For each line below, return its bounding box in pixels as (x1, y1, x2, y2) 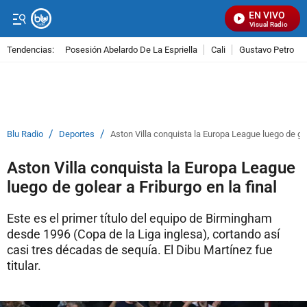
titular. (7, 258, 41, 273)
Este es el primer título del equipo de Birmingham (7, 211, 272, 225)
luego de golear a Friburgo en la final (7, 177, 277, 197)
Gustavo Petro (239, 44, 294, 55)
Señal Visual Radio (225, 21, 282, 28)
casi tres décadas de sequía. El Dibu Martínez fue (7, 243, 273, 257)
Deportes (59, 129, 95, 139)
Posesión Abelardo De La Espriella (65, 44, 197, 55)
